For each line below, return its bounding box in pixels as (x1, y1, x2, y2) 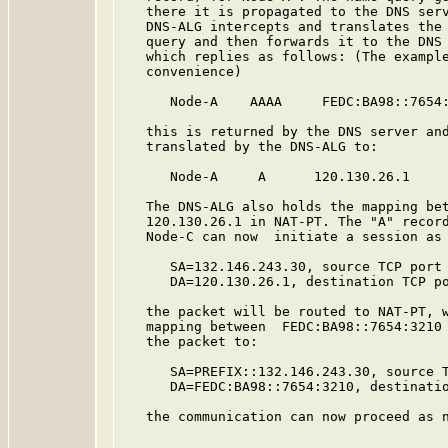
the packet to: (122, 334, 258, 349)
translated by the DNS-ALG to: (122, 139, 378, 154)
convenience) (122, 64, 242, 79)
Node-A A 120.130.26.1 (122, 169, 410, 184)
